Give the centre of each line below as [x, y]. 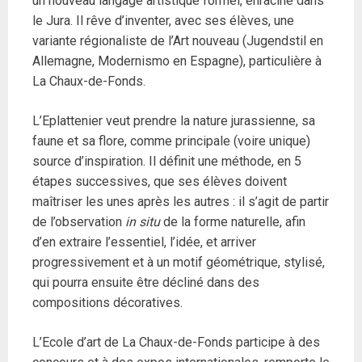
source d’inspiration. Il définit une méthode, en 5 [167, 162]
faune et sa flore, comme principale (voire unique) [171, 141]
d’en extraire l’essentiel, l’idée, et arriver [144, 242]
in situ [143, 222]
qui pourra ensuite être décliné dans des [146, 283]
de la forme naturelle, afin [233, 222]
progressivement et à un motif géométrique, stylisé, [179, 263]
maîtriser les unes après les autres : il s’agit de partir [181, 202]
